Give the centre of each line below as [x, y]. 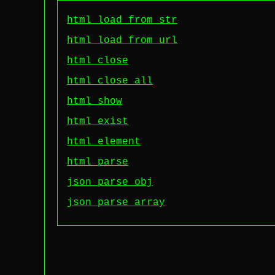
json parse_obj [110, 182]
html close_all [110, 81]
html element [104, 142]
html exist [98, 122]
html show [95, 101]
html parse [98, 162]
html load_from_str [122, 20]
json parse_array [116, 203]
